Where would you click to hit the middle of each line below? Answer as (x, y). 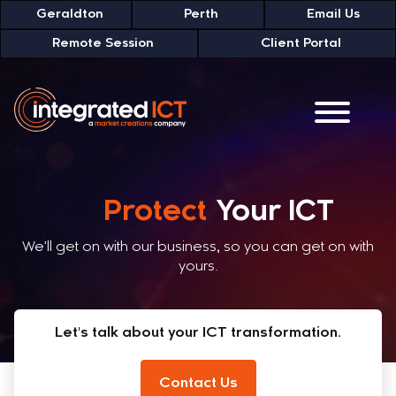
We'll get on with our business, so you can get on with (198, 247)
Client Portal (301, 44)
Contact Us (198, 384)
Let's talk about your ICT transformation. (198, 333)
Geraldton (69, 15)
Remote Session (103, 44)
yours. (198, 267)
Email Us (334, 15)
